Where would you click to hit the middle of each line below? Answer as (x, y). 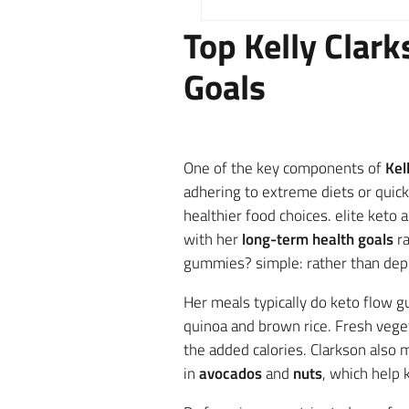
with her (212, 239)
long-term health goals (317, 239)
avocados (230, 373)
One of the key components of (284, 168)
